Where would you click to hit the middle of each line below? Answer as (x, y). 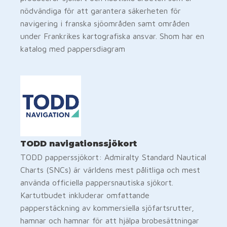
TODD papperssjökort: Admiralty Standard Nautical (113, 157)
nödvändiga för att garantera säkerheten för (101, 10)
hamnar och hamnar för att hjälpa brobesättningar (110, 220)
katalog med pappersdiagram (73, 48)
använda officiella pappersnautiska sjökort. (97, 182)
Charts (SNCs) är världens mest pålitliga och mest (110, 169)
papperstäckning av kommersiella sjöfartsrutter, (107, 207)
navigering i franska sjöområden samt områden (105, 23)
